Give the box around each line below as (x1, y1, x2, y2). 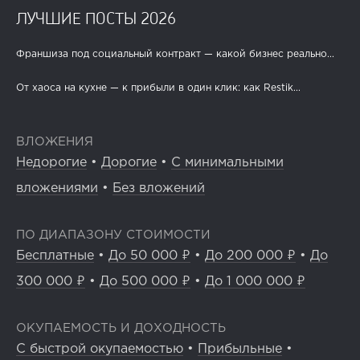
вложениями (16, 182, 98, 194)
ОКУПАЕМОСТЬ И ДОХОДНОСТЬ (16, 322, 226, 333)
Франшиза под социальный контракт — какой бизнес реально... (16, 49, 334, 59)
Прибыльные (198, 342, 282, 355)
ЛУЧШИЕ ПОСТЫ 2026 (16, 7, 176, 27)
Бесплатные (16, 249, 94, 262)
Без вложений (112, 182, 205, 194)
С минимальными (171, 156, 284, 169)
